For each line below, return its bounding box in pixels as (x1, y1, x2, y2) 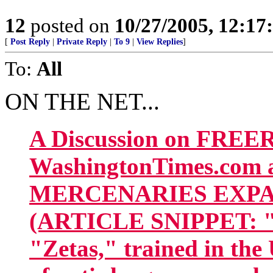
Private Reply (57, 37, 107, 46)
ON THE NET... (5, 88, 160, 115)
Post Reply (10, 37, 50, 46)
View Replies (136, 37, 183, 46)
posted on (26, 14, 115, 37)
